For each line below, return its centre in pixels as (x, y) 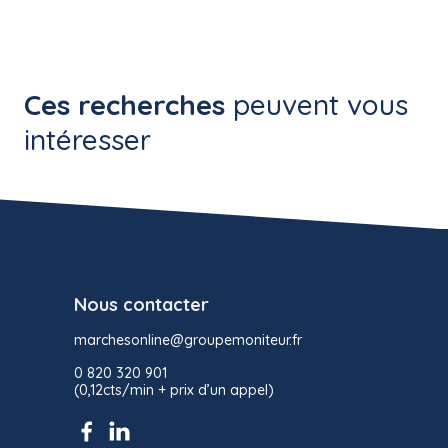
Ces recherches (124, 105)
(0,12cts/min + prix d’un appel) (174, 390)
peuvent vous (316, 105)
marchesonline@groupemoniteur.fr (188, 340)
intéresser (87, 140)
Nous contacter (141, 305)
